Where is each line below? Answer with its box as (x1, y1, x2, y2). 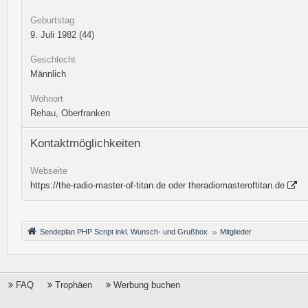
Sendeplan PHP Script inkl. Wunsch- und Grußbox (40, 228, 208, 236)
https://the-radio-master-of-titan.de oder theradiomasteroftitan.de (30, 180, 285, 190)
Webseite (30, 166, 67, 176)
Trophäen (55, 280, 92, 290)
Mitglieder (220, 228, 252, 236)
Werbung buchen (113, 280, 180, 290)
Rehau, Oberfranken (30, 108, 110, 118)
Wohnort (30, 93, 63, 104)
